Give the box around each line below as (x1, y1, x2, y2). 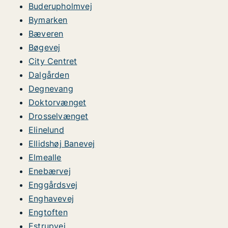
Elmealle (28, 152, 62, 162)
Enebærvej (28, 166, 71, 176)
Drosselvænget (28, 111, 89, 121)
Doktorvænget (28, 97, 87, 107)
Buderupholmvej (28, 1, 92, 11)
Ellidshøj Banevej (28, 138, 95, 149)
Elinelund (28, 125, 64, 135)
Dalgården (28, 70, 69, 80)
